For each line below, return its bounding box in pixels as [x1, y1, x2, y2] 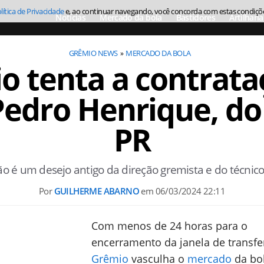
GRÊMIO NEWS [68, 48, 118, 58]
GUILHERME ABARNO [54, 185, 139, 197]
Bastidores [176, 12, 216, 23]
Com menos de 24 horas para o [91, 219, 247, 233]
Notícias [55, 12, 86, 23]
